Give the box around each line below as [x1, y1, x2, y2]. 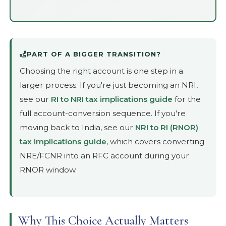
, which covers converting [106, 137, 205, 147]
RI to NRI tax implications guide [51, 94, 173, 104]
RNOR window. [20, 165, 77, 175]
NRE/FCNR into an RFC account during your [20, 151, 190, 161]
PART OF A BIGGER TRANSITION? [27, 50, 161, 59]
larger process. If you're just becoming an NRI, [20, 80, 198, 90]
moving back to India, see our [20, 123, 136, 133]
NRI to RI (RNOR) [135, 123, 199, 133]
